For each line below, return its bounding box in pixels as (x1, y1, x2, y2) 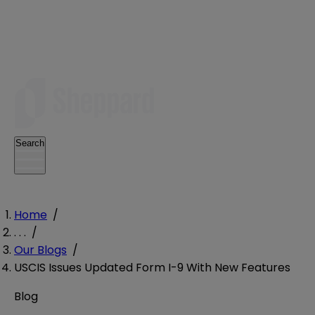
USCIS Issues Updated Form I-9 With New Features (14, 259, 290, 276)
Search (15, 138, 44, 148)
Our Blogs (14, 241, 67, 258)
